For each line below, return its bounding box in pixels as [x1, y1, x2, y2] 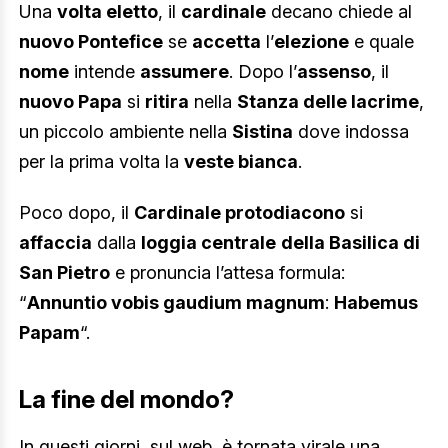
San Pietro [19, 262, 110, 284]
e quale [349, 30, 414, 52]
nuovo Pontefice [19, 30, 163, 52]
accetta [192, 30, 261, 52]
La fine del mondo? [19, 383, 234, 414]
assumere [140, 60, 229, 82]
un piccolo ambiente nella [19, 120, 232, 142]
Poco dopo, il [19, 202, 134, 224]
